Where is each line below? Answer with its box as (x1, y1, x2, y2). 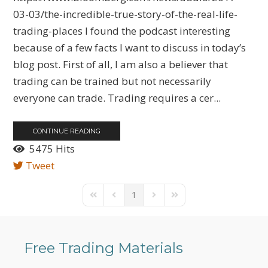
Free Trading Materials (24, 239, 183, 257)
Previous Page (108, 194, 164, 206)
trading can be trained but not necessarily (13, 74, 212, 88)
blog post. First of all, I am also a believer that (13, 57, 229, 71)
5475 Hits (25, 142, 75, 156)
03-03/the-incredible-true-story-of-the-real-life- (13, 7, 238, 21)
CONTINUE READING (33, 127, 101, 135)
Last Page (169, 194, 208, 206)
